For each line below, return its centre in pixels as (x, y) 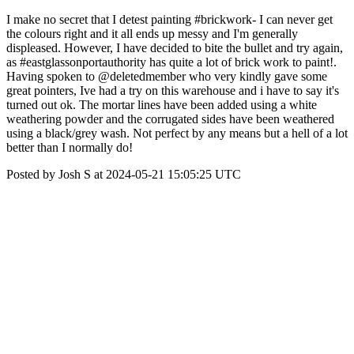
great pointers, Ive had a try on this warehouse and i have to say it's (173, 90)
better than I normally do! (70, 147)
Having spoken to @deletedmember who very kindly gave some (167, 76)
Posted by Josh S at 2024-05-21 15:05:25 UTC (124, 174)
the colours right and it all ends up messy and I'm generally (152, 34)
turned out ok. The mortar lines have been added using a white (162, 105)
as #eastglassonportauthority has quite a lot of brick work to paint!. (171, 62)
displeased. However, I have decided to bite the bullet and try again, (175, 48)
